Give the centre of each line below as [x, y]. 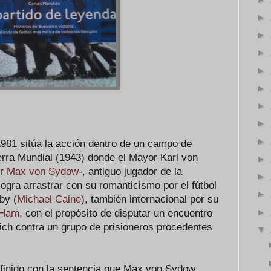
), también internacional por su [150, 199]
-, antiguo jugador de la [130, 171]
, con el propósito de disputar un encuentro [116, 213]
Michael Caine [49, 199]
